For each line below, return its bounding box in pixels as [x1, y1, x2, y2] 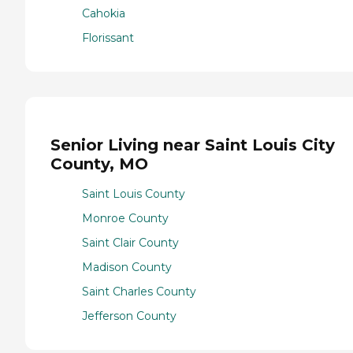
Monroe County [82, 211, 169, 226]
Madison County [82, 260, 172, 275]
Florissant [82, 30, 134, 45]
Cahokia [82, 6, 125, 20]
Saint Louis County [82, 187, 185, 202]
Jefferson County [82, 309, 176, 324]
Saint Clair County [82, 236, 179, 251]
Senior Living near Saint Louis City [50, 135, 335, 154]
